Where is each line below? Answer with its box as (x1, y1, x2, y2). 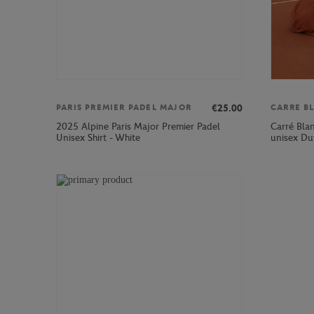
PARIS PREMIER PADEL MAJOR (56, 102, 191, 112)
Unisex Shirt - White (56, 131, 140, 144)
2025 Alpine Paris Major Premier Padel (56, 120, 220, 132)
